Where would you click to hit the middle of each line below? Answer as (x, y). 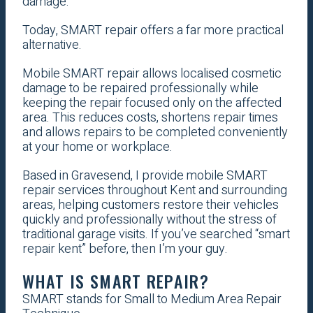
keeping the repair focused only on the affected (152, 103)
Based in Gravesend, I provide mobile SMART (145, 175)
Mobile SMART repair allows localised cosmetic (152, 73)
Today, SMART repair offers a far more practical (153, 30)
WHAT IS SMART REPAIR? (115, 281)
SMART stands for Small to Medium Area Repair (152, 299)
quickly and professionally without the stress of (149, 219)
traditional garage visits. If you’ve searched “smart (156, 234)
